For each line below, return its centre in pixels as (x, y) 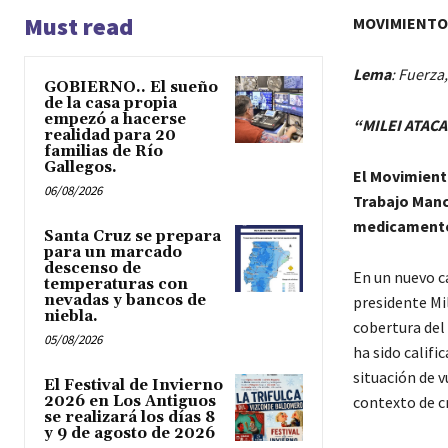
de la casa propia (110, 104)
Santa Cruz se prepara (132, 237)
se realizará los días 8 (129, 418)
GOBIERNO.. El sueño (131, 88)
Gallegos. (80, 168)
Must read (78, 27)
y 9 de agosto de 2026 (129, 434)
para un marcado (113, 253)
